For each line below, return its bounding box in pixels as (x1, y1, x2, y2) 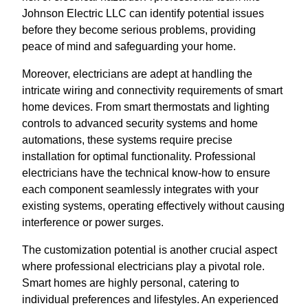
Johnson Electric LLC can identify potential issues (22, 8, 264, 20)
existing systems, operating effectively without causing (22, 200, 285, 212)
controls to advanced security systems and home (22, 118, 258, 130)
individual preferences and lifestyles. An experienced (22, 294, 278, 306)
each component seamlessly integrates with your (22, 184, 258, 196)
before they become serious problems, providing (22, 24, 256, 36)
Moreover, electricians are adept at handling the (22, 68, 252, 80)
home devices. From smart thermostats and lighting (22, 101, 269, 113)
